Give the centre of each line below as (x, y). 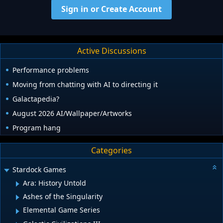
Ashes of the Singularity (63, 196)
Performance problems (51, 70)
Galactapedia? (36, 99)
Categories (111, 151)
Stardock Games (39, 169)
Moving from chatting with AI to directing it (85, 84)
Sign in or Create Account (111, 9)
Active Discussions (111, 51)
